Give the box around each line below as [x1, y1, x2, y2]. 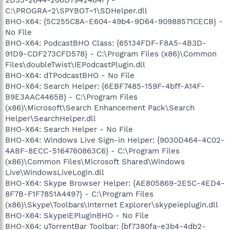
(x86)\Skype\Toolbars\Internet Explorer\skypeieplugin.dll [5, 200, 218, 209]
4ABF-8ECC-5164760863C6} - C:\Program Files [5, 146, 180, 156]
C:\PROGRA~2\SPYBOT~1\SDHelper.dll [5, 6, 147, 15]
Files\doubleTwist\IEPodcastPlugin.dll [5, 60, 145, 69]
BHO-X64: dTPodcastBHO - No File [5, 70, 135, 80]
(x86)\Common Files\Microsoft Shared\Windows [5, 157, 185, 166]
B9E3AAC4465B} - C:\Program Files [5, 92, 138, 102]
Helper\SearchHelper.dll [5, 113, 96, 123]
